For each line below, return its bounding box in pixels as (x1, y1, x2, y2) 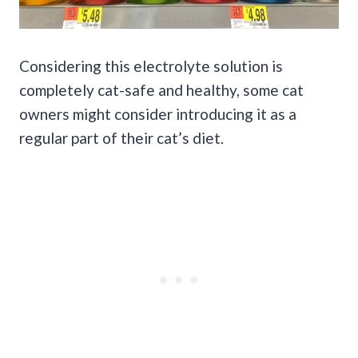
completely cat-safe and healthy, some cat (19, 80, 304, 99)
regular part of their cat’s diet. (19, 128, 227, 147)
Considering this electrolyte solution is (19, 56, 283, 75)
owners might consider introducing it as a (19, 104, 296, 123)
